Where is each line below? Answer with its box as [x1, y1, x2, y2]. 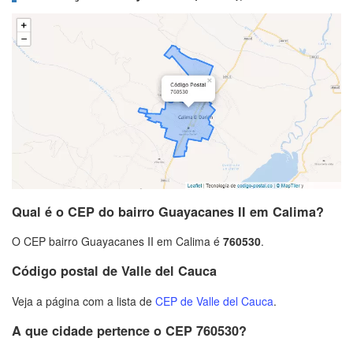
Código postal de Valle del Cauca [12, 262, 217, 281]
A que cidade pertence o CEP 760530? [12, 321, 247, 340]
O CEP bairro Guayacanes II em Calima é [12, 232, 223, 249]
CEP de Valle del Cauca [155, 292, 273, 309]
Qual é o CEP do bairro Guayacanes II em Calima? [12, 202, 324, 221]
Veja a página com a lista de [12, 292, 155, 309]
